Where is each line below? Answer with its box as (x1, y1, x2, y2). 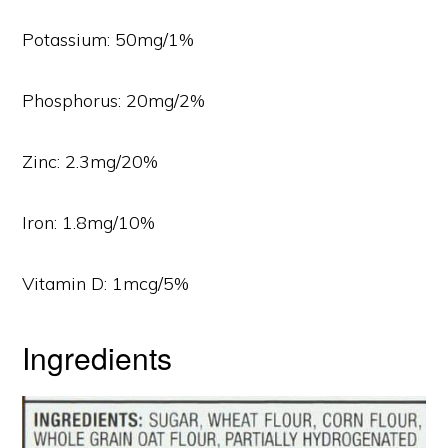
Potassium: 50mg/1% (22, 28, 195, 52)
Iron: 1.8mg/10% (22, 211, 156, 235)
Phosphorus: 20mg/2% (22, 89, 206, 113)
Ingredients (22, 336, 173, 380)
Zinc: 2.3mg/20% (22, 150, 159, 174)
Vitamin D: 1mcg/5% (22, 272, 190, 296)
